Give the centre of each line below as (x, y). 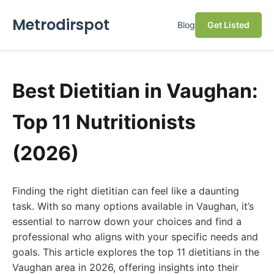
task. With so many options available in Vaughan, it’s (133, 206)
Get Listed (228, 25)
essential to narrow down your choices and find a (127, 221)
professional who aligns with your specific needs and (135, 237)
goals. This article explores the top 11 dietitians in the (136, 252)
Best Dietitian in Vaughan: (135, 91)
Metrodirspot (61, 25)
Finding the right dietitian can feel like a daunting (126, 191)
